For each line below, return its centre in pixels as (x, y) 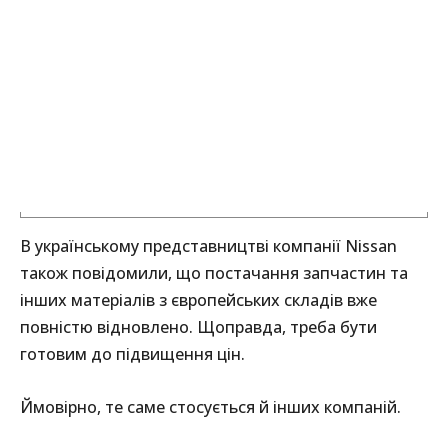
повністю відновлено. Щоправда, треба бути (198, 327)
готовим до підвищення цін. (132, 354)
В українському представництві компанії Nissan (208, 246)
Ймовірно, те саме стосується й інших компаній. (210, 407)
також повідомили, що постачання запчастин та (214, 273)
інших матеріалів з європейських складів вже (198, 300)
